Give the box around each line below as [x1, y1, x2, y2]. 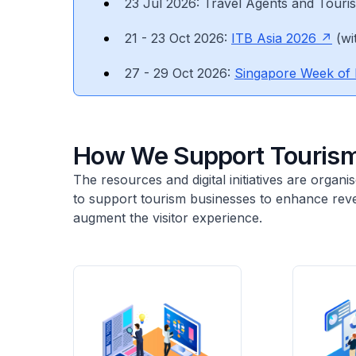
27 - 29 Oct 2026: [125, 65, 234, 81]
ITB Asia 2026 [231, 30, 316, 46]
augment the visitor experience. [73, 210, 262, 226]
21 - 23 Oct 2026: [125, 30, 231, 46]
